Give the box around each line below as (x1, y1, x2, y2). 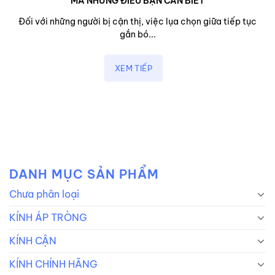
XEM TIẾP (114, 63, 153, 73)
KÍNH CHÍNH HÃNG (9, 257, 98, 270)
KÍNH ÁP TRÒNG (9, 211, 87, 223)
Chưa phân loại (9, 187, 79, 200)
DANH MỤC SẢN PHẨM (9, 166, 159, 182)
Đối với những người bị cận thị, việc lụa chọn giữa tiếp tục (18, 16, 257, 28)
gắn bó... (119, 29, 156, 41)
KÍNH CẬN (9, 234, 56, 247)
